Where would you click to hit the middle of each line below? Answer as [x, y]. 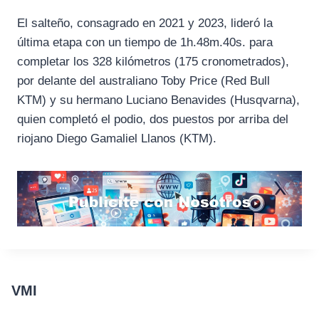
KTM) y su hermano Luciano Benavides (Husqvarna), [158, 100]
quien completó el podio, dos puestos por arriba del [153, 120]
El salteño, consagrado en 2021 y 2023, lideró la [145, 23]
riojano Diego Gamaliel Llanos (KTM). [117, 139]
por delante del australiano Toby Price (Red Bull [143, 81]
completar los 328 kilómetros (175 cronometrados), [153, 62]
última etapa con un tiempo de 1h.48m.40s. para [145, 43]
